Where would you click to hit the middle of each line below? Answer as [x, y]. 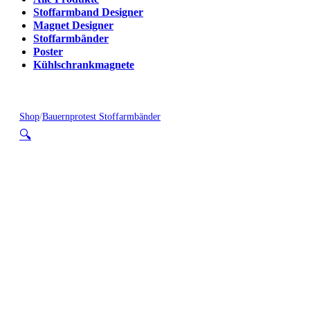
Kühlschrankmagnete [84, 65]
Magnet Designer [73, 26]
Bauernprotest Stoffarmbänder [101, 117]
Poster [48, 52]
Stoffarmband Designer [88, 13]
